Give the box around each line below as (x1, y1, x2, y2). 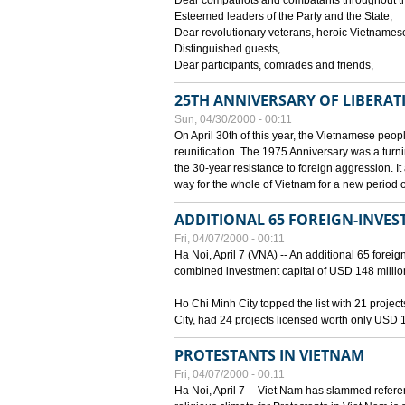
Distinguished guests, (174, 42, 280, 55)
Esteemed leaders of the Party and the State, (174, 10, 392, 23)
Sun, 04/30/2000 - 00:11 (174, 113, 292, 126)
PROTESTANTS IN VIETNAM (174, 345, 364, 365)
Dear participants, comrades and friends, (174, 59, 373, 71)
